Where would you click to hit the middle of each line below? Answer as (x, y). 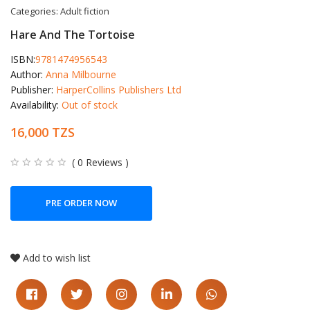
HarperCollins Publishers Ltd (119, 89)
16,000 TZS (43, 132)
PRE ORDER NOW (81, 203)
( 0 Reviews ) (100, 162)
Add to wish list (57, 257)
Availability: (36, 104)
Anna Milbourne (81, 74)
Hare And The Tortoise (73, 34)
